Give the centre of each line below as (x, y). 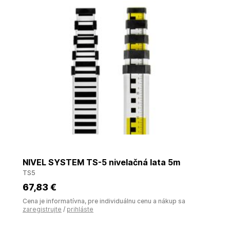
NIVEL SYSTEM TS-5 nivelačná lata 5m (101, 162)
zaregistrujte (42, 209)
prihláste (80, 209)
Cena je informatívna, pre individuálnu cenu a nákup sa (104, 201)
